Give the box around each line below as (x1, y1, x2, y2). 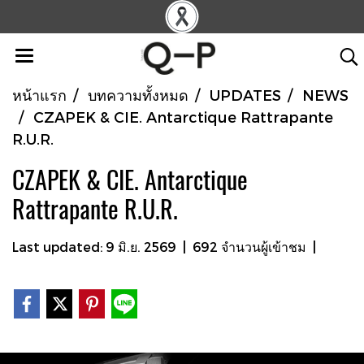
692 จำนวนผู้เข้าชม (193, 239, 306, 254)
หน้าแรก (12, 86, 67, 103)
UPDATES (210, 86, 281, 103)
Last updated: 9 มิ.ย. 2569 (12, 239, 176, 254)
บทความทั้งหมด (88, 86, 188, 103)
